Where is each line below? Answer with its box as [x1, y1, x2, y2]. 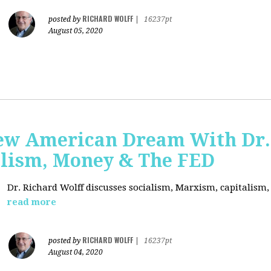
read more [7, 197, 56, 207]
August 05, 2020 [48, 27, 103, 35]
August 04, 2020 [48, 248, 103, 256]
